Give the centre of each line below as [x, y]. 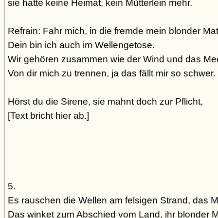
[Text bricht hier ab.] [48, 116]
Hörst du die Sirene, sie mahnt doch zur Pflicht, [105, 101]
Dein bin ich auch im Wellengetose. [81, 45]
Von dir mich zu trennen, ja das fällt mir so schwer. [112, 73]
